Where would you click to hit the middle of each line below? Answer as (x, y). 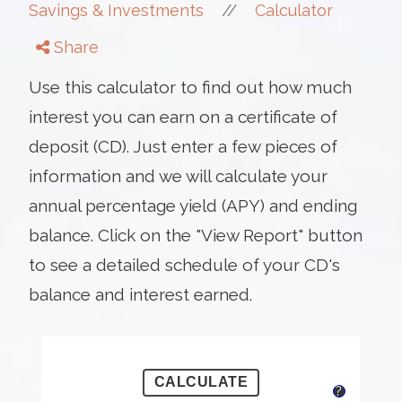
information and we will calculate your (178, 175)
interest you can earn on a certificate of (183, 116)
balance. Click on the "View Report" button (196, 235)
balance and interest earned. (140, 294)
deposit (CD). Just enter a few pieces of (183, 146)
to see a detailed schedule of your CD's (184, 264)
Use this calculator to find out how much (190, 87)
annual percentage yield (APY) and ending (193, 205)
